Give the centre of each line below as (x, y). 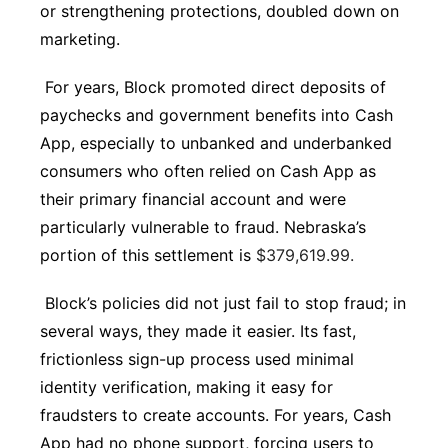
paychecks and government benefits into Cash (216, 115)
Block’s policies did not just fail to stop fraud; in (223, 303)
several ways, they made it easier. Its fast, (198, 331)
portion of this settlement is (148, 255)
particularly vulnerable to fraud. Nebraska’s (203, 227)
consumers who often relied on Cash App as (208, 171)
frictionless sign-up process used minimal (197, 359)
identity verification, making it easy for (186, 387)
